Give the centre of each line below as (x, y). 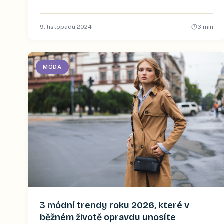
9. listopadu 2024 (66, 27)
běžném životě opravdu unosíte (108, 217)
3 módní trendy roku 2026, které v (115, 205)
